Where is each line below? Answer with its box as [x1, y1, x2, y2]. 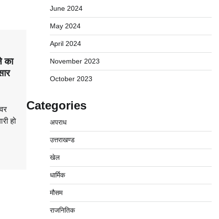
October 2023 [49, 75, 92, 83]
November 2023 [49, 57, 100, 65]
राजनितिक [49, 206, 75, 214]
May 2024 [49, 22, 81, 30]
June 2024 [49, 4, 83, 12]
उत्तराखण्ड [49, 136, 75, 144]
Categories [26, 99, 87, 112]
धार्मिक [49, 171, 65, 179]
